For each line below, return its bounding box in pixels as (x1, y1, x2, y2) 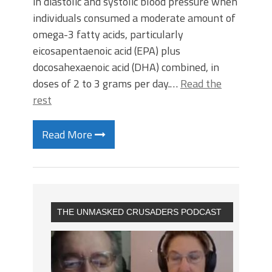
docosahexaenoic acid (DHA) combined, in (33, 59, 219, 75)
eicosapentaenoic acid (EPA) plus (33, 42, 180, 59)
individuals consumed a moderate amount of (33, 10, 236, 26)
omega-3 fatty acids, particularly (33, 26, 183, 42)
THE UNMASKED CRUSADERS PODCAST (57, 207, 222, 217)
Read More (42, 126, 95, 143)
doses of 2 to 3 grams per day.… (33, 75, 180, 92)
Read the (180, 75, 222, 92)
